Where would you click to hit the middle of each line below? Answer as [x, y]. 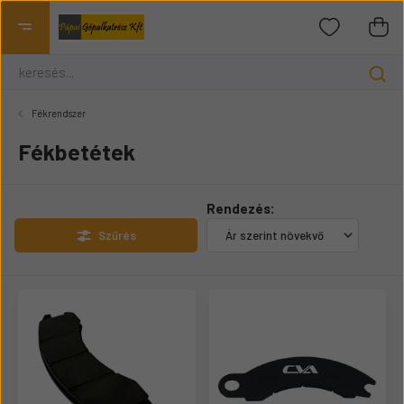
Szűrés [117, 235]
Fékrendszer [59, 113]
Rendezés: [241, 208]
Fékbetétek [77, 151]
